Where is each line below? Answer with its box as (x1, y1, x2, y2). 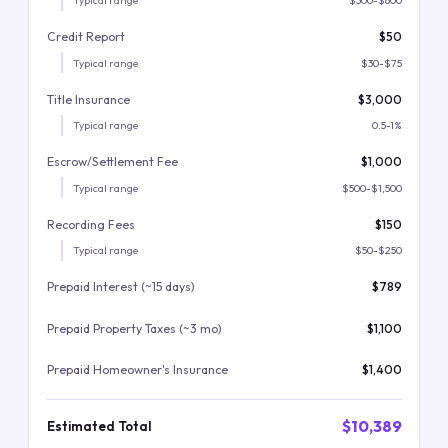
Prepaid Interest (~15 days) (46, 279, 195, 294)
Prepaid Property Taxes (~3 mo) (46, 320, 222, 336)
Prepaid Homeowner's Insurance (46, 362, 228, 377)
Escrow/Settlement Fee (46, 154, 178, 169)
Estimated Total (46, 417, 152, 434)
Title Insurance (46, 91, 130, 107)
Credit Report (46, 29, 125, 44)
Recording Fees (46, 216, 135, 232)
